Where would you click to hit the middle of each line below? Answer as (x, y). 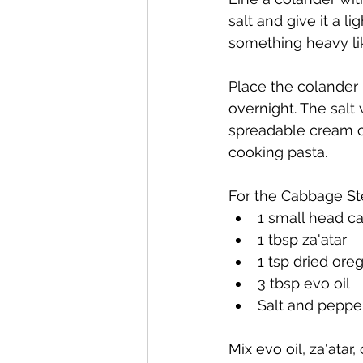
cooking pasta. (278, 152)
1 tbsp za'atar (302, 239)
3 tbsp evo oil (304, 283)
